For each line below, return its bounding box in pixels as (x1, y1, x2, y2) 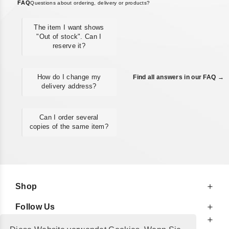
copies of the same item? (29, 123, 109, 131)
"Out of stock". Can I (36, 33, 102, 41)
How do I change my (37, 73, 101, 81)
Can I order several (39, 113, 99, 122)
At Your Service (15, 215, 78, 224)
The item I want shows (34, 24, 104, 32)
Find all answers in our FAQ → (133, 74, 224, 81)
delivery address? (41, 82, 97, 90)
